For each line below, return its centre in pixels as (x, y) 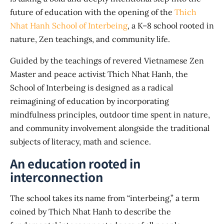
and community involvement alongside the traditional (110, 128)
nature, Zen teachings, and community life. (90, 39)
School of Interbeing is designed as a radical (91, 88)
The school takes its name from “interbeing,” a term (105, 198)
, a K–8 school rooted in (171, 26)
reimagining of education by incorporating (89, 101)
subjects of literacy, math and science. (80, 142)
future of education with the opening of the (92, 12)
